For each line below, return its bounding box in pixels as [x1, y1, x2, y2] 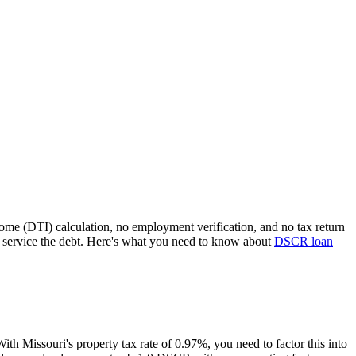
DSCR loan [274, 234, 333, 248]
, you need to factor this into [207, 337, 347, 351]
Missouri [22, 337, 66, 351]
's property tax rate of [66, 337, 175, 351]
